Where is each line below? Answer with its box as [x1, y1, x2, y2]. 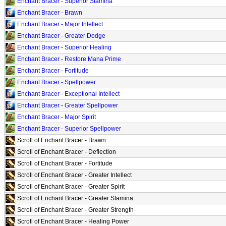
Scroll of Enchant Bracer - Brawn [17, 136, 106, 144]
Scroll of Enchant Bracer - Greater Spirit [17, 183, 125, 190]
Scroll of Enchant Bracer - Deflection [17, 148, 116, 155]
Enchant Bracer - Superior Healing [17, 43, 111, 51]
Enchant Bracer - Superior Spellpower [17, 125, 121, 132]
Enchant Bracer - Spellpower [17, 78, 96, 86]
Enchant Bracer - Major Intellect [17, 20, 103, 28]
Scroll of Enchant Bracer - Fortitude [17, 159, 112, 167]
